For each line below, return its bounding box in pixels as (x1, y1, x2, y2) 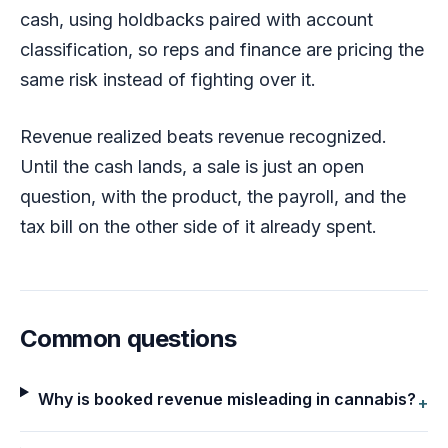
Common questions (20, 323, 237, 353)
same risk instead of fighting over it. (20, 68, 316, 90)
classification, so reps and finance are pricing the (20, 38, 424, 60)
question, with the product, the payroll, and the (20, 185, 406, 207)
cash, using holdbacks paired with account (20, 8, 373, 30)
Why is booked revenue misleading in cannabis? (38, 388, 417, 409)
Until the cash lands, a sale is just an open (20, 155, 364, 177)
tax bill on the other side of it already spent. (20, 215, 377, 237)
